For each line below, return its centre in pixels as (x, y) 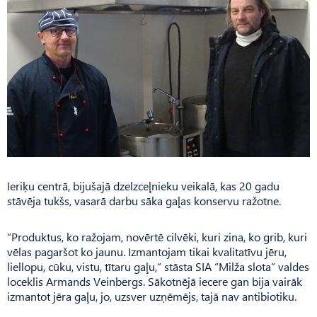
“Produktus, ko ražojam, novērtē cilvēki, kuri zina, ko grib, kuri (157, 236)
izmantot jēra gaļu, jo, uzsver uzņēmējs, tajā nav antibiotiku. (152, 296)
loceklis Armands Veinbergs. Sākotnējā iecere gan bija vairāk (155, 281)
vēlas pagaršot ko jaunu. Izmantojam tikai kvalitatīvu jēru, (147, 251)
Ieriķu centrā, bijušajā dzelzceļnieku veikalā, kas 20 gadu (143, 185)
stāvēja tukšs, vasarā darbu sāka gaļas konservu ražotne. (144, 200)
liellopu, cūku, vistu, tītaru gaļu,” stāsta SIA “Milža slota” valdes (158, 266)
